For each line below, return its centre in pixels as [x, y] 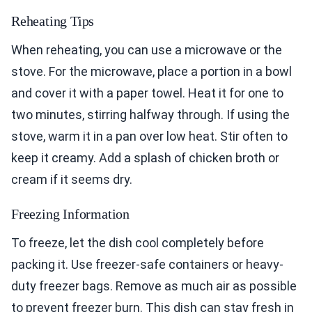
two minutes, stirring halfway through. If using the [150, 115]
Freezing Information [70, 214]
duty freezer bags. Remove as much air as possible [154, 286]
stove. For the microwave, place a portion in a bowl [151, 72]
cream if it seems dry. [72, 180]
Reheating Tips [53, 21]
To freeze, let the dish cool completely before [138, 243]
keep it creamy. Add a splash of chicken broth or [145, 158]
